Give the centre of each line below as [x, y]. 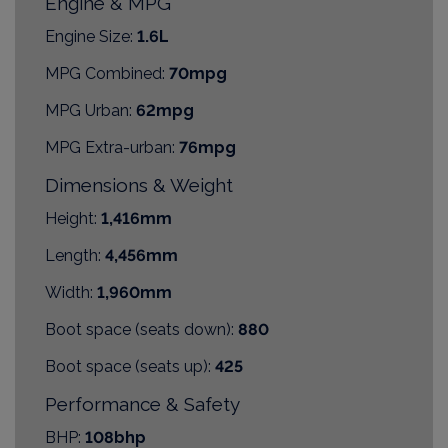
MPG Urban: [88, 110]
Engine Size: [89, 36]
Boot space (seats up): [128, 366]
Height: [71, 218]
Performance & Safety [142, 403]
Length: [73, 255]
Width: [69, 292]
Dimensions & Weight [139, 184]
